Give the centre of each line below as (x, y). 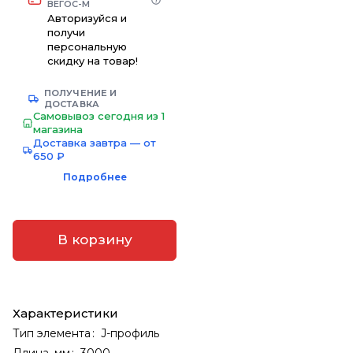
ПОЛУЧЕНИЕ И (81, 93)
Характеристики (65, 313)
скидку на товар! (93, 60)
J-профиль (130, 333)
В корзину (95, 240)
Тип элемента (52, 333)
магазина (58, 129)
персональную (87, 46)
